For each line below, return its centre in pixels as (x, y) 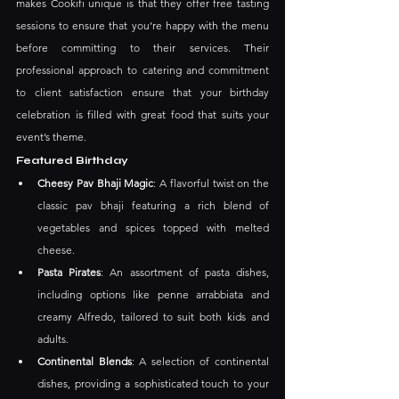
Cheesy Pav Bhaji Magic (96, 183)
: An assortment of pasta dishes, (185, 273)
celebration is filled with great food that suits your (142, 115)
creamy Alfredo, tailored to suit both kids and (153, 317)
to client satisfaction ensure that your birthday (142, 93)
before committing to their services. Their (142, 48)
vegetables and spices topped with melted (153, 228)
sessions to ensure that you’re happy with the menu (142, 26)
